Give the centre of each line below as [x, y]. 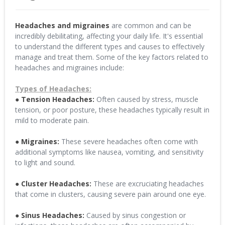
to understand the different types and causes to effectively [110, 46]
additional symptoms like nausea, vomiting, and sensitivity [109, 152]
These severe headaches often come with [129, 141]
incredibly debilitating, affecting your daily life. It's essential [109, 36]
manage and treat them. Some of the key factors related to [112, 57]
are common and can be [150, 25]
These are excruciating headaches [148, 184]
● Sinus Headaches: [50, 215]
